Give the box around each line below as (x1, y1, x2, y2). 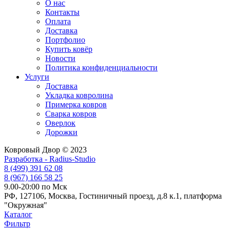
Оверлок (45, 118, 75, 127)
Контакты (45, 7, 80, 16)
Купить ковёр (45, 44, 92, 53)
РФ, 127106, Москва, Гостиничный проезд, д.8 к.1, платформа (4, 191, 222, 200)
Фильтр (4, 219, 30, 228)
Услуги (25, 72, 49, 81)
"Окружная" (4, 200, 47, 209)
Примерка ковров (45, 100, 107, 109)
